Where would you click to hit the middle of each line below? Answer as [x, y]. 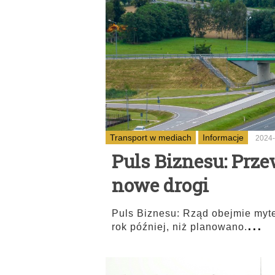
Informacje [223, 137]
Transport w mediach [151, 137]
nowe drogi [160, 185]
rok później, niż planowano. [180, 227]
